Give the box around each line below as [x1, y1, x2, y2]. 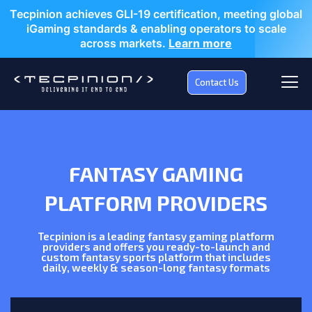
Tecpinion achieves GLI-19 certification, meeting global [10, 7, 302, 21]
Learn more [169, 36, 232, 50]
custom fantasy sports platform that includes [41, 251, 271, 263]
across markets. [80, 36, 169, 50]
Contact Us [194, 76, 239, 88]
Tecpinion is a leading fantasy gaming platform [38, 230, 274, 242]
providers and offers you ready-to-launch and [42, 240, 270, 253]
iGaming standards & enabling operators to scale [26, 22, 286, 36]
